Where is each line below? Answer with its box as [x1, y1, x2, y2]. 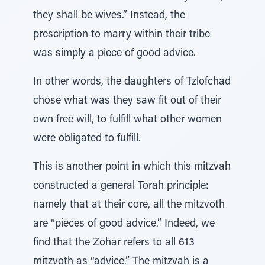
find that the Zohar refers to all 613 [33, 238, 195, 248]
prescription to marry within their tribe [33, 30, 210, 40]
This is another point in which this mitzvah [33, 162, 231, 173]
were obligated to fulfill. [33, 134, 141, 144]
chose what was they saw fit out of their [33, 96, 221, 106]
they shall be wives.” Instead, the [33, 11, 185, 21]
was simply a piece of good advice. [33, 49, 196, 59]
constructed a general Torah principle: [33, 181, 209, 192]
